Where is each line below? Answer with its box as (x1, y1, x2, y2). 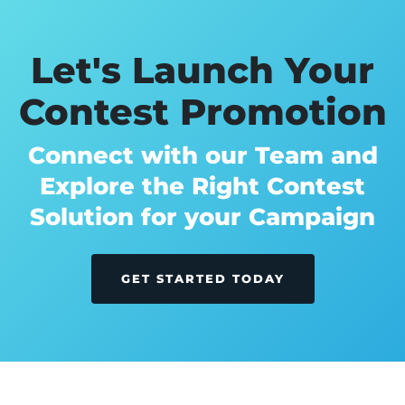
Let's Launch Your (31, 47, 374, 92)
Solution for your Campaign (30, 202, 375, 231)
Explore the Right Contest (40, 171, 365, 201)
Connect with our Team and (27, 140, 378, 170)
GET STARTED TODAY (120, 270, 285, 286)
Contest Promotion (18, 89, 387, 134)
